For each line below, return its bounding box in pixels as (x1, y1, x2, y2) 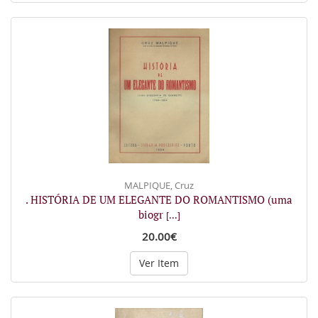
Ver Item (139, 256, 179, 270)
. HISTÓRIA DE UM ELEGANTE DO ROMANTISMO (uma (26, 192, 292, 207)
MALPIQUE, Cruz (124, 178, 194, 192)
